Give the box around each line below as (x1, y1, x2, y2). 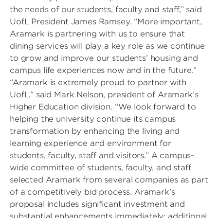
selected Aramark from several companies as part (10, 175, 208, 184)
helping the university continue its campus (10, 114, 176, 124)
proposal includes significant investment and (10, 200, 185, 209)
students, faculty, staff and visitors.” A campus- (10, 151, 195, 160)
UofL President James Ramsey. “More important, (10, 17, 202, 26)
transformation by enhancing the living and (10, 127, 180, 136)
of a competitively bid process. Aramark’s (10, 187, 175, 197)
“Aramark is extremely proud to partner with (10, 78, 187, 87)
